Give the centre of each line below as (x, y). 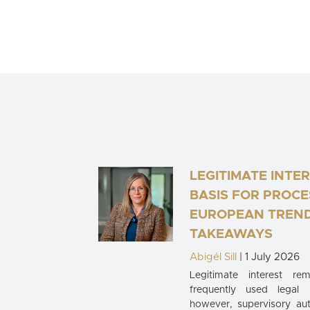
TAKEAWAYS (231, 235)
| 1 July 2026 (268, 257)
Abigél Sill (213, 257)
